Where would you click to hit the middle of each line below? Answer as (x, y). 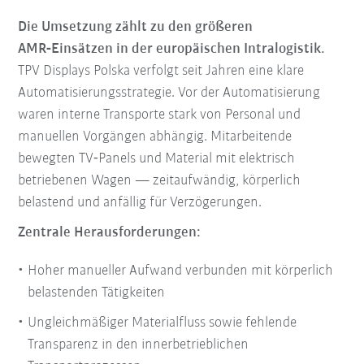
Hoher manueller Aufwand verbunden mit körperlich (181, 271)
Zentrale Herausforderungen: (110, 233)
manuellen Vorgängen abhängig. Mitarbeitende (155, 137)
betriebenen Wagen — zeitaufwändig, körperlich (160, 181)
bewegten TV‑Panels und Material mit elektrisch (157, 159)
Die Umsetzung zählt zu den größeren (136, 28)
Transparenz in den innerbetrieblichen (139, 345)
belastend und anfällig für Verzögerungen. (140, 203)
